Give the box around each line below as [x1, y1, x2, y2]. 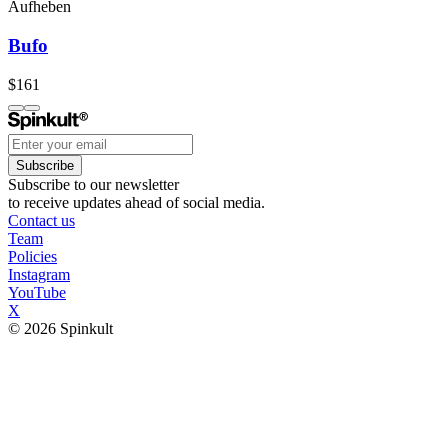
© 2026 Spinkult [8, 319, 113, 337]
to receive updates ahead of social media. [8, 193, 265, 211]
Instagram [8, 265, 70, 283]
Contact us [8, 211, 75, 229]
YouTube [8, 283, 66, 301]
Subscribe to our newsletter [8, 175, 179, 193]
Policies [8, 247, 57, 265]
